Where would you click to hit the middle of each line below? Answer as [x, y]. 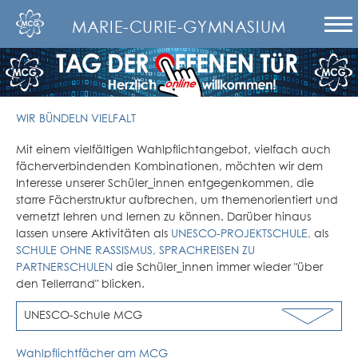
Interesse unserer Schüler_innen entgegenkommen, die [165, 184]
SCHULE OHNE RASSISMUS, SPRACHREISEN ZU [135, 251]
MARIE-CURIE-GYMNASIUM [179, 28]
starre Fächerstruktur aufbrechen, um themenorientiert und [177, 201]
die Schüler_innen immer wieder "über [218, 268]
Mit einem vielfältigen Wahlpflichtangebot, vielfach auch [173, 151]
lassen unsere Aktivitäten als [93, 235]
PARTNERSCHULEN [64, 268]
